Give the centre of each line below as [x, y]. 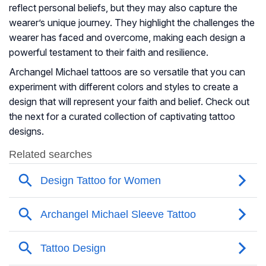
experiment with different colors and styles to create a [123, 87]
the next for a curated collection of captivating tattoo [122, 117]
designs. [26, 132]
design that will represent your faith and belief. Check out [129, 102]
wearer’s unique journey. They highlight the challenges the [132, 23]
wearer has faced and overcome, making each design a [127, 38]
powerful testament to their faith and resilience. [109, 53]
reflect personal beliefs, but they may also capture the [123, 8]
